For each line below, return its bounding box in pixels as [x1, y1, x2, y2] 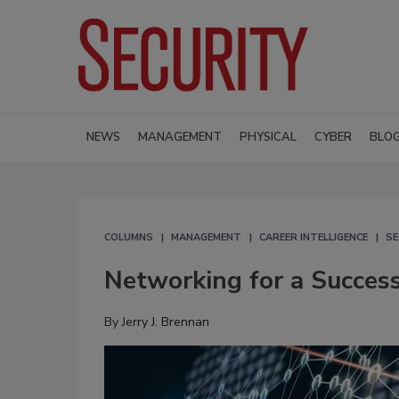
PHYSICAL [240, 128, 297, 145]
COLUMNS [104, 230, 153, 244]
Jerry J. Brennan [122, 313, 209, 330]
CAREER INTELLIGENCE [259, 230, 368, 244]
